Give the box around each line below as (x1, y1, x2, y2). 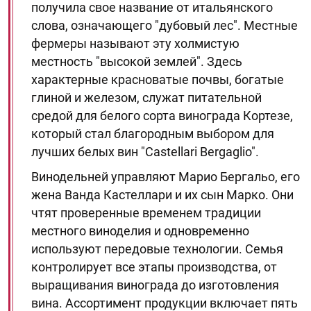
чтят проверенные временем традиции (31, 205, 261, 220)
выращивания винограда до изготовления (31, 278, 279, 292)
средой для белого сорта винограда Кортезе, (31, 108, 293, 123)
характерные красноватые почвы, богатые (31, 72, 284, 87)
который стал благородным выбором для (31, 126, 274, 141)
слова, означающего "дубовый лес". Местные (31, 18, 298, 33)
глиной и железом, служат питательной (31, 90, 262, 105)
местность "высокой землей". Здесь (31, 54, 242, 69)
